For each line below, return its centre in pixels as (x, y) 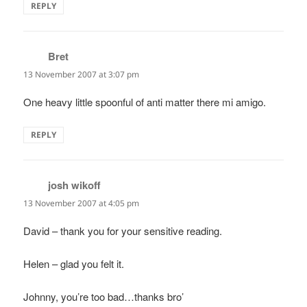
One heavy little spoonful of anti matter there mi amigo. (145, 101)
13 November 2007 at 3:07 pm (82, 74)
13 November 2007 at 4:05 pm (82, 203)
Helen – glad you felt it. (74, 264)
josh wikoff (75, 185)
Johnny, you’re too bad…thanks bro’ (104, 297)
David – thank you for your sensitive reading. (123, 231)
